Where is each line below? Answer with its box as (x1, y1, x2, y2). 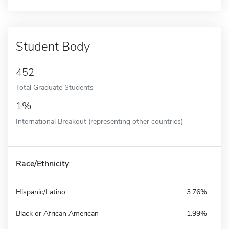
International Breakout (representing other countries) (16, 116, 183, 126)
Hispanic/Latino (16, 187, 65, 197)
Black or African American (16, 208, 99, 218)
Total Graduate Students (16, 82, 94, 93)
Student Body (16, 38, 90, 55)
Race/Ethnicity (16, 157, 69, 169)
